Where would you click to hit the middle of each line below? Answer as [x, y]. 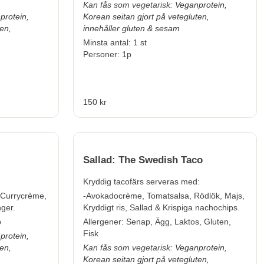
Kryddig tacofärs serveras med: [141, 182]
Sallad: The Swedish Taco [143, 160]
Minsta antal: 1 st [115, 43]
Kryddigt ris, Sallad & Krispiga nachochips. [161, 208]
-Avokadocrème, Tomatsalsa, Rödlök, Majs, [164, 196]
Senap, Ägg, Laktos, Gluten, [179, 222]
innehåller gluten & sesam [131, 29]
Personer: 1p [107, 55]
